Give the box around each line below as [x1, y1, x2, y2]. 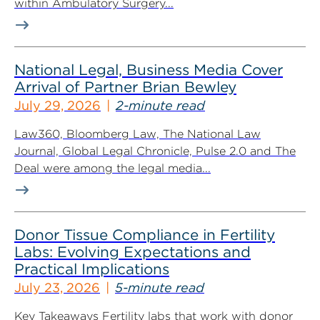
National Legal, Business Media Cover [14, 61, 283, 79]
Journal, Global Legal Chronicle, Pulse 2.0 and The [14, 144, 296, 158]
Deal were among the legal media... [14, 161, 211, 175]
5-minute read [115, 280, 204, 295]
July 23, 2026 [14, 280, 100, 295]
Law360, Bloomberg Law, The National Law [14, 127, 261, 141]
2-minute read [116, 98, 205, 113]
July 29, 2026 [14, 98, 101, 113]
